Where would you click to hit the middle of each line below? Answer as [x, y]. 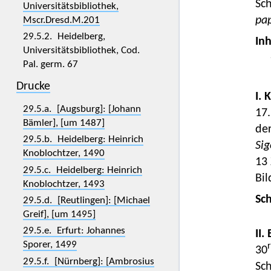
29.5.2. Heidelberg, [64, 36]
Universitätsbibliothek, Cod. [81, 50]
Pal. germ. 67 [50, 64]
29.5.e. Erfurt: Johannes [74, 231]
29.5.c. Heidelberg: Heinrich [82, 170]
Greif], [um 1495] [59, 214]
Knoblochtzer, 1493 [64, 184]
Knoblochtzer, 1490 [64, 154]
